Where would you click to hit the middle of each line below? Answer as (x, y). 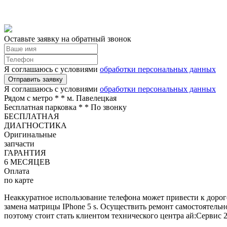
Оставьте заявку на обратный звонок (68, 39)
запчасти (19, 143)
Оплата (17, 171)
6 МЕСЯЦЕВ (27, 162)
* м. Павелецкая (89, 98)
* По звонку (106, 107)
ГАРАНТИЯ (25, 153)
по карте (19, 180)
